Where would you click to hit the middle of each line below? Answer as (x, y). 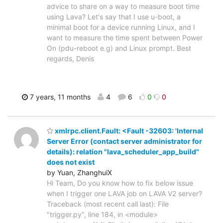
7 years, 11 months (59, 97)
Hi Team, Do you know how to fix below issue (120, 183)
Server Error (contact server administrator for (124, 141)
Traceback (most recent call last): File (108, 204)
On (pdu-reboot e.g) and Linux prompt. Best (119, 48)
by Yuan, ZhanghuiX (79, 172)
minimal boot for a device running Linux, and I (121, 27)
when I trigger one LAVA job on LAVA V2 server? (124, 193)
